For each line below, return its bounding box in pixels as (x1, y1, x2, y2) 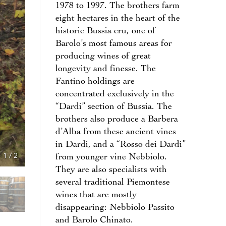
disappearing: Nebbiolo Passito (55, 203, 175, 213)
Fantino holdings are (55, 77, 135, 87)
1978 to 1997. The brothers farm (55, 2, 180, 11)
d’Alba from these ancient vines (55, 128, 176, 137)
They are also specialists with (55, 165, 167, 175)
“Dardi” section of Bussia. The (55, 102, 172, 112)
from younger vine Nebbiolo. (55, 153, 167, 162)
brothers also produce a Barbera (55, 115, 178, 125)
